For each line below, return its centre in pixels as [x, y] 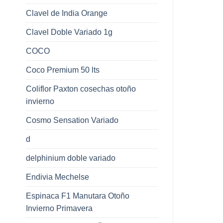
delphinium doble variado [71, 158]
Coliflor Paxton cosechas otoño [81, 89]
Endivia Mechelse [57, 177]
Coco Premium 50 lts [63, 70]
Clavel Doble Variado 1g [69, 32]
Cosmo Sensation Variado [72, 120]
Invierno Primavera [59, 208]
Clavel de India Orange [67, 13]
